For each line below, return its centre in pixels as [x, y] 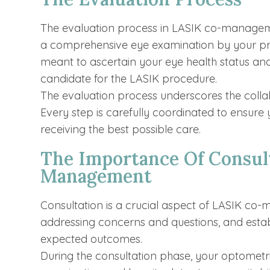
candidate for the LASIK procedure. [129, 79]
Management [96, 176]
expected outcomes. [92, 239]
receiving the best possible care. [121, 130]
